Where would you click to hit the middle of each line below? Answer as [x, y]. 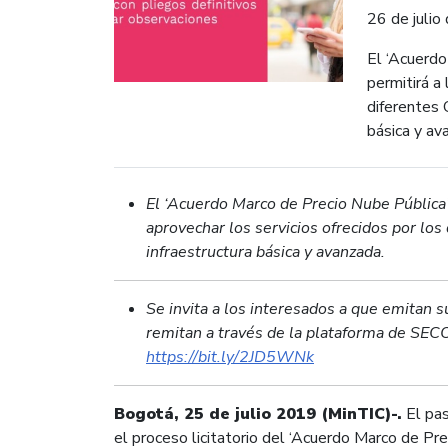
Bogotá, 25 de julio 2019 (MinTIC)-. [258, 414]
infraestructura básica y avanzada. [269, 252]
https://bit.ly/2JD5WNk [230, 357]
